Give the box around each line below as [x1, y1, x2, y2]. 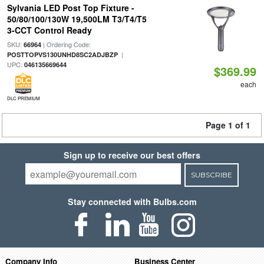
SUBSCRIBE [190, 170, 232, 179]
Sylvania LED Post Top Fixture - [6, 2, 134, 14]
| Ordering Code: [41, 39, 91, 49]
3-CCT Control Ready [6, 24, 92, 36]
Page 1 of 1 [206, 119, 250, 131]
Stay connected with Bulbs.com [67, 196, 197, 207]
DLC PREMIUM [6, 95, 40, 101]
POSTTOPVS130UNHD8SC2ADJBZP [6, 50, 118, 59]
